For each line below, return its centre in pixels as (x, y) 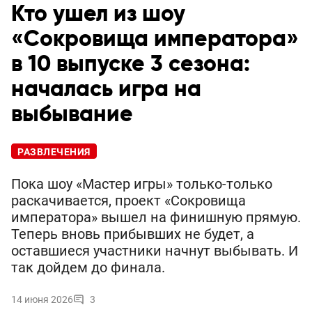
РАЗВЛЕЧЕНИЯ (54, 152)
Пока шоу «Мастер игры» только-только (142, 184)
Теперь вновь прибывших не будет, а (133, 234)
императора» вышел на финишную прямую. (156, 218)
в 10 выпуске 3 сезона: (131, 64)
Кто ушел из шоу (98, 14)
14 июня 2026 (42, 300)
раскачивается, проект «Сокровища (128, 201)
